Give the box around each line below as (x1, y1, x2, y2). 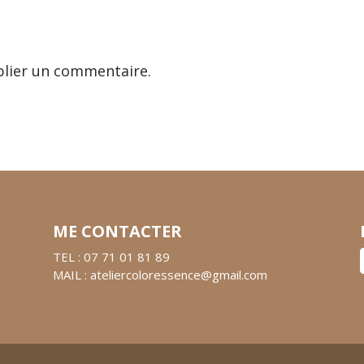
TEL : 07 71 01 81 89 (52, 248, 170, 265)
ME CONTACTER (52, 219, 182, 242)
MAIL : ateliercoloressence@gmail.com (52, 266, 267, 283)
